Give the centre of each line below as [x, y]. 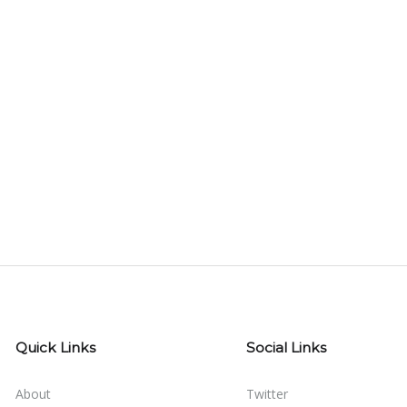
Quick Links [56, 347]
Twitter [267, 393]
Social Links [286, 347]
